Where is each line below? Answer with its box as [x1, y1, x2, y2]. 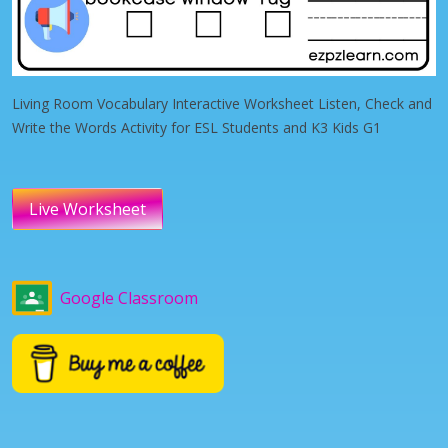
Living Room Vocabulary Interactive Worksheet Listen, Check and [12, 93, 432, 113]
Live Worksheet [29, 197, 146, 220]
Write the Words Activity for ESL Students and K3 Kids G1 [12, 117, 381, 137]
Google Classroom [60, 286, 198, 309]
